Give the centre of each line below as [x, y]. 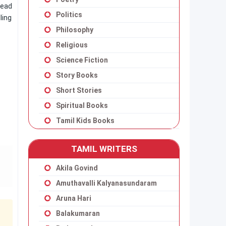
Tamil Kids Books [85, 121]
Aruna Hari [74, 198]
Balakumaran [78, 213]
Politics [69, 15]
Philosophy [75, 30]
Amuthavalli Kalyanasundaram [106, 183]
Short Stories [79, 90]
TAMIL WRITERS [104, 149]
